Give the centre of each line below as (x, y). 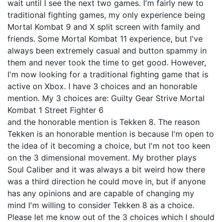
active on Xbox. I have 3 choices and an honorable (102, 86)
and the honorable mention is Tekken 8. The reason (104, 122)
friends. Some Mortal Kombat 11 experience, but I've (105, 39)
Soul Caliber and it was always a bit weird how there (106, 169)
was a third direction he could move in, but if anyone (107, 181)
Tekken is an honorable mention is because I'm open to (111, 134)
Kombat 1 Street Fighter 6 (55, 110)
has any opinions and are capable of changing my (101, 193)
